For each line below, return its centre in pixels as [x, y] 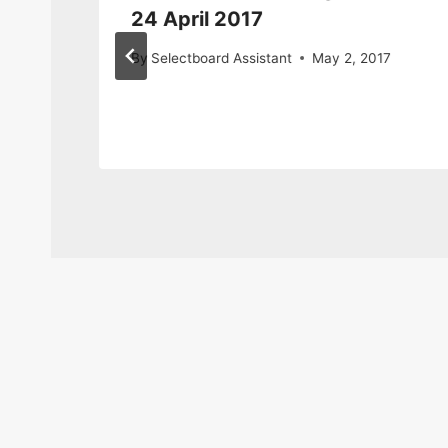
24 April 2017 [197, 19]
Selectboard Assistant [222, 57]
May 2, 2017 [352, 57]
